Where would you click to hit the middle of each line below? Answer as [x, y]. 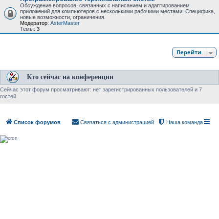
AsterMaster [65, 23]
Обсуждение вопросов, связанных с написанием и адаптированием [105, 5]
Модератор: [34, 23]
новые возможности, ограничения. [63, 17]
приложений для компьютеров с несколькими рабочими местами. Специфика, [118, 11]
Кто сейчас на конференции [70, 77]
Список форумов [37, 122]
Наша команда [185, 122]
